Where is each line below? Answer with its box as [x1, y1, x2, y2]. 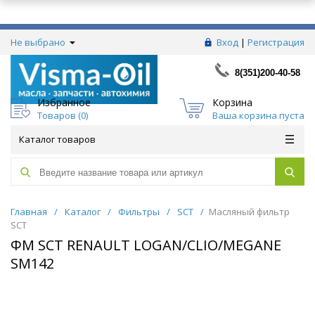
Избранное [37, 95, 91, 109]
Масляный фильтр [209, 205, 290, 219]
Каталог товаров [19, 133, 96, 146]
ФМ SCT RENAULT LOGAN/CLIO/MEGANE [11, 236, 281, 255]
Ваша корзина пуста [212, 108, 304, 122]
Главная [11, 205, 47, 219]
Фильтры [118, 205, 160, 219]
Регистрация [247, 36, 304, 49]
